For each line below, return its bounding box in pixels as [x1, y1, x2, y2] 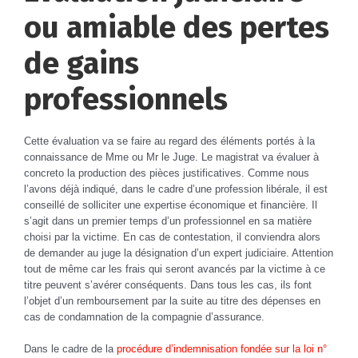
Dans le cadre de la [24, 343, 117, 356]
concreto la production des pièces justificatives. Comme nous [24, 167, 309, 180]
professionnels [24, 81, 228, 118]
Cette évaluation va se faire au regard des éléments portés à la [24, 135, 315, 148]
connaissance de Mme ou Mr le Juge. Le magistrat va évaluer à [24, 151, 319, 164]
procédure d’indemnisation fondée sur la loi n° [117, 343, 327, 356]
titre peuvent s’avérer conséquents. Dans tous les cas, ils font [24, 279, 312, 292]
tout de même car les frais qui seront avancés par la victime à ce [24, 263, 325, 276]
